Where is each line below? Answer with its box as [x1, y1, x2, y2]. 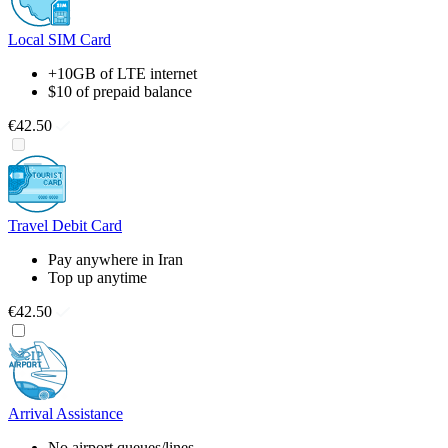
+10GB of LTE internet [48, 64, 197, 82]
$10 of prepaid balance [48, 82, 192, 100]
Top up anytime [48, 268, 147, 286]
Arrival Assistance [8, 404, 123, 422]
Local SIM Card [8, 30, 111, 48]
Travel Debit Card [8, 216, 122, 234]
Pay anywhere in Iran [48, 250, 183, 268]
